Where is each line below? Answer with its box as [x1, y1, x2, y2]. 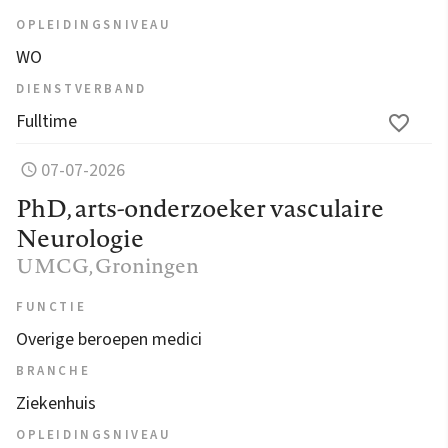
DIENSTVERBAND [16, 79, 147, 98]
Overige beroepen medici [16, 326, 202, 352]
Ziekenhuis [16, 390, 96, 416]
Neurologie [16, 220, 144, 255]
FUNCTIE [16, 297, 87, 316]
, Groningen [89, 250, 199, 280]
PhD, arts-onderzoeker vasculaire [16, 190, 384, 225]
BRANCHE [16, 361, 91, 380]
